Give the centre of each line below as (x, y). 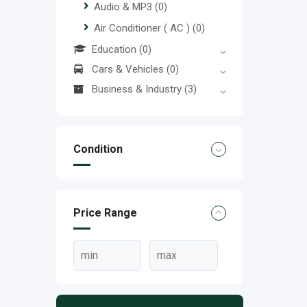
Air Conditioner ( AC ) (143, 28)
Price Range (105, 213)
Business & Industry (138, 89)
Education (115, 50)
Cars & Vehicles (129, 70)
